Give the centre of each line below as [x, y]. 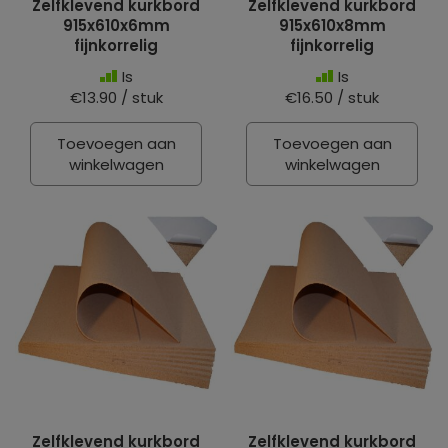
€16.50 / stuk [332, 97]
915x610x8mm [332, 25]
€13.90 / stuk [116, 97]
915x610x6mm [116, 25]
